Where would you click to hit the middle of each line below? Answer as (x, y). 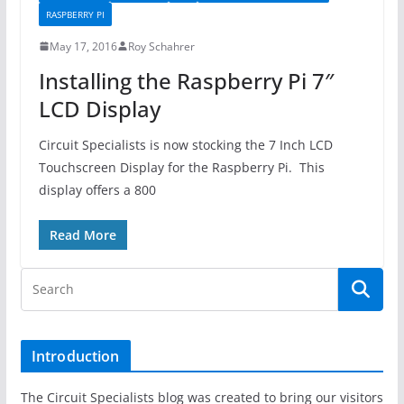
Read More (83, 234)
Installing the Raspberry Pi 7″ (186, 80)
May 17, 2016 (83, 46)
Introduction (75, 356)
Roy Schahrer (161, 46)
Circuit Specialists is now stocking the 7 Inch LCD (185, 144)
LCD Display (99, 108)
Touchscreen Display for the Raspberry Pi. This (181, 167)
